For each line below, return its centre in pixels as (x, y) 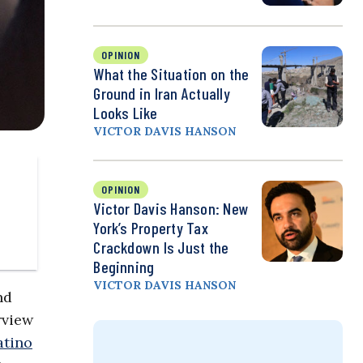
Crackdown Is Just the (161, 248)
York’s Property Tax (151, 228)
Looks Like (126, 113)
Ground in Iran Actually (162, 94)
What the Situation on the (171, 74)
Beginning (124, 267)
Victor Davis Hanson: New (171, 209)
